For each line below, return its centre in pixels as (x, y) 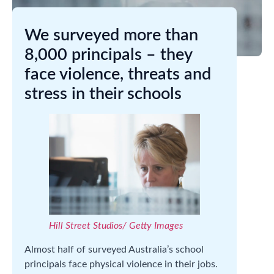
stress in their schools (103, 94)
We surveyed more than (111, 35)
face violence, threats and (118, 74)
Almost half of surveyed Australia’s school (114, 249)
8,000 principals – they (108, 55)
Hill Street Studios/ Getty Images (116, 225)
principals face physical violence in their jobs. (121, 264)
